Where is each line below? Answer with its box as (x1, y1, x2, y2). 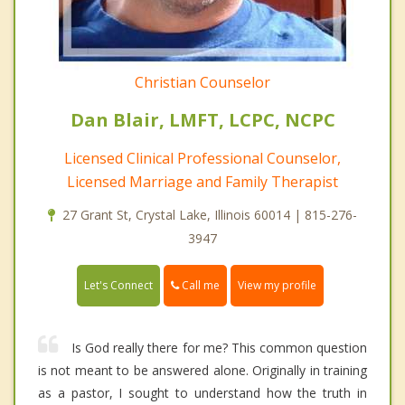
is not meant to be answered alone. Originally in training (38, 362, 367, 380)
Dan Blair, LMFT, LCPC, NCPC (70, 108, 335, 133)
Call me (179, 278, 220, 294)
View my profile (238, 278, 316, 294)
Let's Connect (84, 278, 153, 294)
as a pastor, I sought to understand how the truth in (38, 384, 367, 402)
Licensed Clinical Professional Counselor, (64, 148, 341, 169)
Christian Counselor (135, 72, 270, 93)
